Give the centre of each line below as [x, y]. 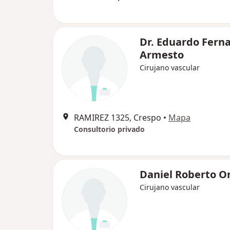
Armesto [162, 55]
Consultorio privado [109, 129]
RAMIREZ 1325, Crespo [118, 118]
